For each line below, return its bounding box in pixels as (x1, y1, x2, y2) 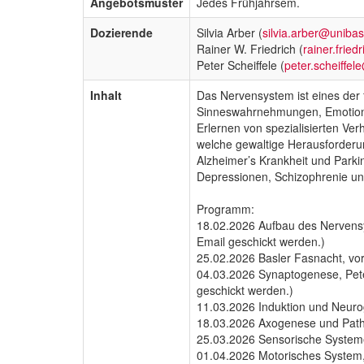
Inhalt (90, 86, 122, 103)
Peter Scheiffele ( (197, 56, 284, 73)
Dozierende (90, 24, 153, 41)
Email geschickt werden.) (197, 232, 325, 249)
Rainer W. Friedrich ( (197, 40, 303, 57)
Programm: (197, 200, 254, 217)
